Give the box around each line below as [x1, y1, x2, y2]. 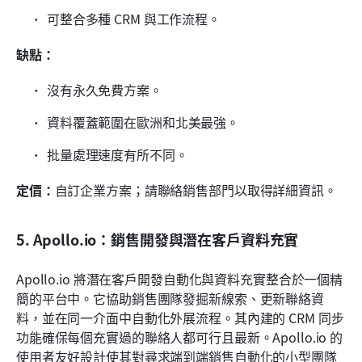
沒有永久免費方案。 [47, 79, 162, 99]
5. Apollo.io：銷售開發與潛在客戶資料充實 [16, 228, 299, 250]
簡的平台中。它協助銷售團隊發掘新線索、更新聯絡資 [16, 288, 324, 308]
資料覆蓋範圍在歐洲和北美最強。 [47, 112, 240, 132]
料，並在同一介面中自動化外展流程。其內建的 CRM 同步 [16, 307, 344, 327]
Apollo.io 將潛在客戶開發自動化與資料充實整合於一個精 [16, 268, 343, 288]
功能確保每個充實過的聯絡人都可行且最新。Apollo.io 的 [16, 326, 343, 347]
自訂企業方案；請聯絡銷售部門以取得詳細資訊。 [54, 179, 337, 200]
